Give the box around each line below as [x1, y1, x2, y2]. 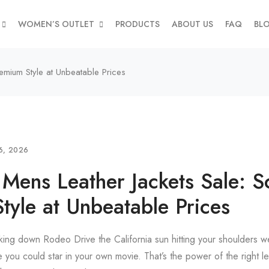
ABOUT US [172, 18, 213, 30]
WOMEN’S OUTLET [18, 18, 94, 30]
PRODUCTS [115, 18, 160, 30]
